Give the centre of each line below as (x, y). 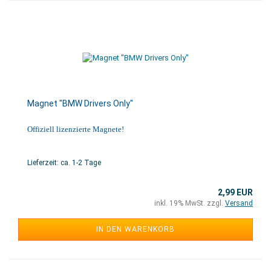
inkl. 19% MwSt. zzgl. (190, 203)
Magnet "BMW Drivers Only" (80, 103)
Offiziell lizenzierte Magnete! (76, 129)
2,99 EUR (235, 192)
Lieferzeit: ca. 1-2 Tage (64, 163)
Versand (239, 203)
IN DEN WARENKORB (135, 229)
